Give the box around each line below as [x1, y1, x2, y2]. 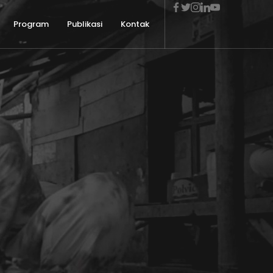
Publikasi [67, 18, 102, 30]
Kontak [121, 18, 149, 30]
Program [13, 18, 49, 30]
